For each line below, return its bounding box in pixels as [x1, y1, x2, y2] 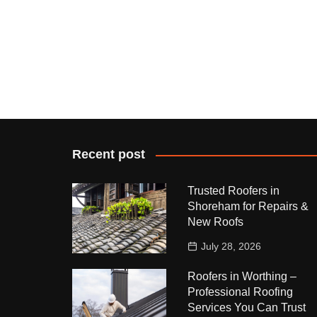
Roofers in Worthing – [187, 270, 296, 282]
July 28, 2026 [200, 241, 261, 252]
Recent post [72, 147, 145, 161]
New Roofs [187, 216, 243, 228]
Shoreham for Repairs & [187, 200, 309, 212]
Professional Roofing [187, 286, 293, 298]
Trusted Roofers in [187, 185, 279, 197]
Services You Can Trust [187, 301, 306, 313]
